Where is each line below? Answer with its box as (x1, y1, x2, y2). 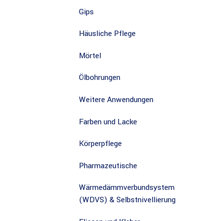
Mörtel (79, 50, 101, 61)
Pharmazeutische (79, 160, 137, 171)
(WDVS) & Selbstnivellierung (79, 194, 176, 206)
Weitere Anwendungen (79, 94, 153, 105)
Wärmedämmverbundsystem (79, 182, 175, 193)
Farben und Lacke (79, 116, 137, 127)
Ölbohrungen (79, 72, 120, 83)
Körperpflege (79, 138, 122, 149)
